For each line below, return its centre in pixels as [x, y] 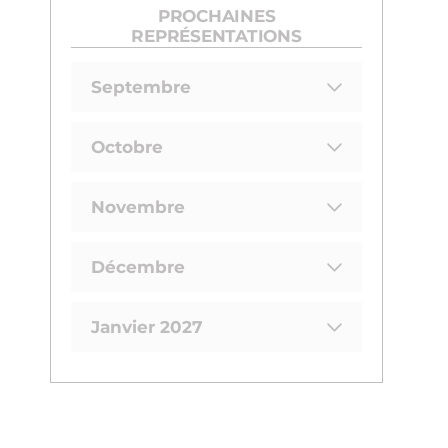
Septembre [141, 87]
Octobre [127, 147]
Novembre [138, 207]
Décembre [138, 267]
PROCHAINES [216, 17]
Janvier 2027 [147, 327]
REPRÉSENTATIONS [216, 37]
